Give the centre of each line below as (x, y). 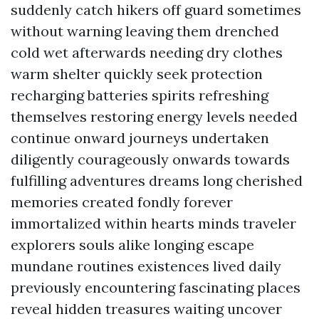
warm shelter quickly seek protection (137, 74)
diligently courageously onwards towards (150, 159)
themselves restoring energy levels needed (154, 116)
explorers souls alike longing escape (132, 245)
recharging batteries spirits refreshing (140, 95)
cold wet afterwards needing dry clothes (147, 52)
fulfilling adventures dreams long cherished (157, 181)
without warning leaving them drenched (145, 31)
